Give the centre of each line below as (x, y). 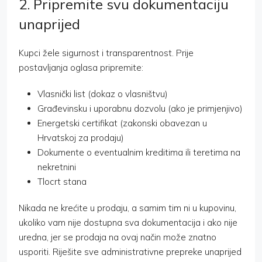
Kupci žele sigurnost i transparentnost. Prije (106, 53)
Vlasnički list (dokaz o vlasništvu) (103, 94)
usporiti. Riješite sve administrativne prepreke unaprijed (130, 252)
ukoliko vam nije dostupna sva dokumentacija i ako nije (128, 223)
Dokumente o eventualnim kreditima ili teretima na (139, 153)
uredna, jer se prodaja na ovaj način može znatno (118, 237)
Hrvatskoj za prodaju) (81, 138)
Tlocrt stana (62, 182)
